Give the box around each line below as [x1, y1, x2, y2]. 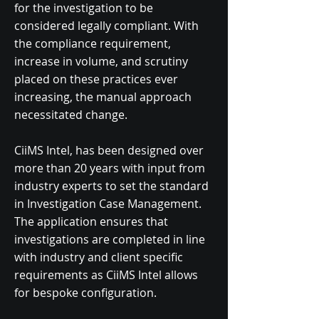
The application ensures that [14, 214, 168, 229]
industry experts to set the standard [14, 178, 209, 194]
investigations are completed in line [14, 231, 205, 247]
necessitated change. [14, 107, 127, 122]
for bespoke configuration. [14, 285, 157, 300]
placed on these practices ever [14, 71, 178, 87]
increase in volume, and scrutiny [14, 53, 188, 69]
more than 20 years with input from [14, 160, 205, 176]
